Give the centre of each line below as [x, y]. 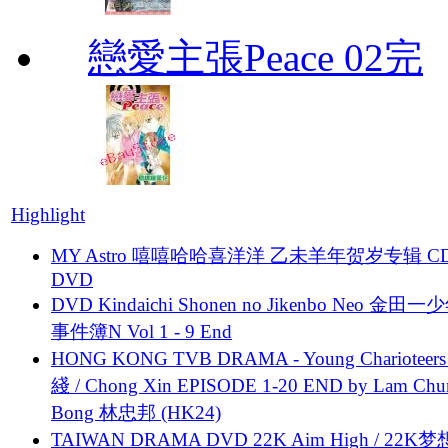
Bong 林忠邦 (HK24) [136, 412]
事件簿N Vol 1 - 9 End [141, 331]
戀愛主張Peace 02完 [255, 57]
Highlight [48, 214]
